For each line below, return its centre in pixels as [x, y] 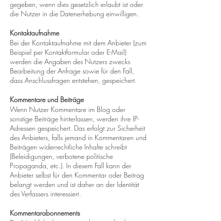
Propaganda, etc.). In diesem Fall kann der [71, 166]
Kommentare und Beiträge [47, 99]
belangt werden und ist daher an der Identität [74, 184]
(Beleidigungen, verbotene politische [61, 156]
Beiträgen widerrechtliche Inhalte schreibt [68, 147]
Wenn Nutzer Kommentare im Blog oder [68, 109]
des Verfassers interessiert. [45, 194]
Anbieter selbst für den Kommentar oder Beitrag [77, 175]
